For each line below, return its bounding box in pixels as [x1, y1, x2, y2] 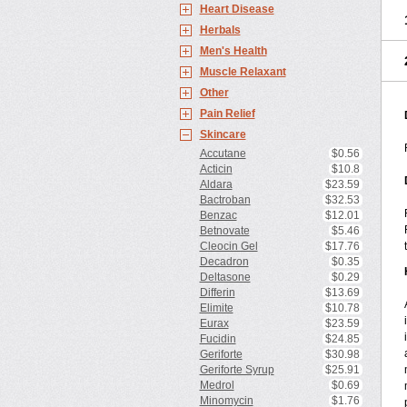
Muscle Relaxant [199, 65, 286, 78]
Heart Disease [199, 3, 274, 15]
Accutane [199, 147, 246, 160]
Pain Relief [199, 107, 255, 120]
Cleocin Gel [199, 240, 258, 253]
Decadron [199, 255, 249, 268]
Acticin [199, 163, 233, 175]
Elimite [199, 302, 233, 314]
